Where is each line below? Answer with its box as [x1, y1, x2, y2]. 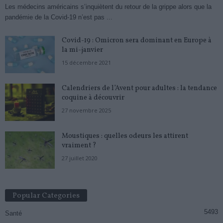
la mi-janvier [62, 45, 103, 55]
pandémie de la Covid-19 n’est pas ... [5, 13, 112, 21]
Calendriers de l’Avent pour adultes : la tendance [62, 83, 217, 93]
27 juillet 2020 [62, 154, 98, 162]
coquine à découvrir [62, 93, 124, 103]
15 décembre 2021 [62, 58, 111, 66]
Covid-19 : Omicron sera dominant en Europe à [62, 35, 212, 45]
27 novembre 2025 [62, 106, 111, 114]
